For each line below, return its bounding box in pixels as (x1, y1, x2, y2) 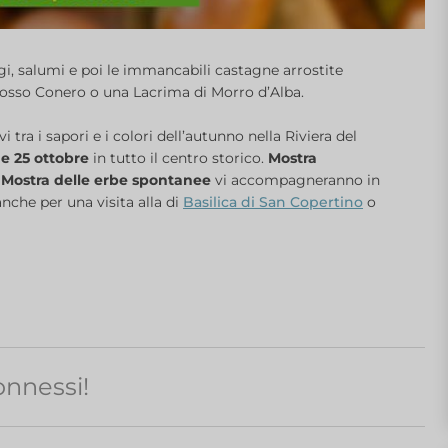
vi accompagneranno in (211, 171, 380, 190)
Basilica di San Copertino (183, 193, 363, 212)
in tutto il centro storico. (89, 149, 268, 168)
